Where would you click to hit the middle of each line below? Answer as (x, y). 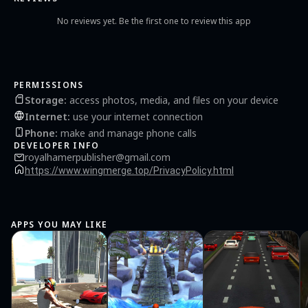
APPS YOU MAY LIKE (59, 224)
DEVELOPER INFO (57, 145)
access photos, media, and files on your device (173, 100)
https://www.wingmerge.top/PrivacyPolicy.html (129, 170)
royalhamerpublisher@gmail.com (98, 157)
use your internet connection (136, 116)
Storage (44, 100)
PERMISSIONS (49, 85)
